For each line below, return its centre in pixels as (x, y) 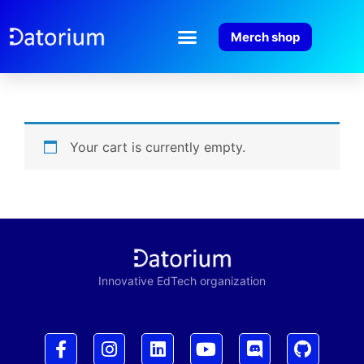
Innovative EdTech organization (182, 280)
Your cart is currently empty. (158, 147)
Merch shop (265, 37)
